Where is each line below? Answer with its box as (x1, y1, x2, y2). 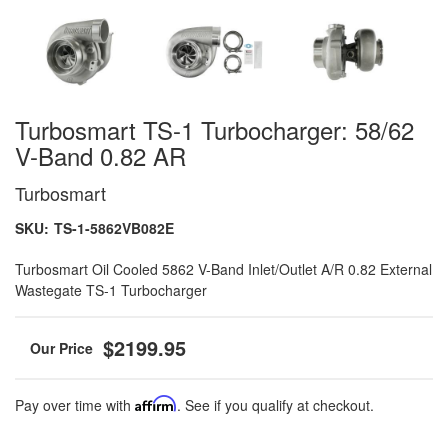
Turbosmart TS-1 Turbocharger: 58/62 (15, 112, 414, 148)
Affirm (135, 395, 177, 413)
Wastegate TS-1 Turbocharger (15, 280, 207, 301)
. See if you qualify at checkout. (177, 395, 374, 416)
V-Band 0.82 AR (15, 138, 186, 174)
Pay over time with (15, 395, 135, 416)
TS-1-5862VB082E (54, 218, 174, 239)
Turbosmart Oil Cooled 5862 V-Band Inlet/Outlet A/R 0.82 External (15, 259, 432, 280)
